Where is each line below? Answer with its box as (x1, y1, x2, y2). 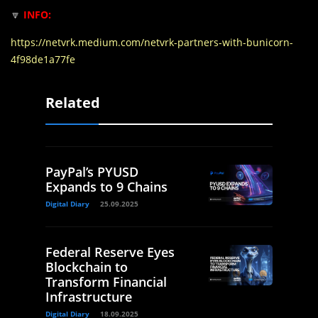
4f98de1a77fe (11, 53, 75, 67)
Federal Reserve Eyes (45, 243, 175, 261)
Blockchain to (45, 258, 128, 276)
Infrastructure (45, 288, 132, 306)
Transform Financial (45, 273, 167, 291)
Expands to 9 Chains (45, 178, 168, 196)
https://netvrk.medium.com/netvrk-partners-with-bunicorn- (11, 35, 293, 50)
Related (45, 93, 100, 113)
